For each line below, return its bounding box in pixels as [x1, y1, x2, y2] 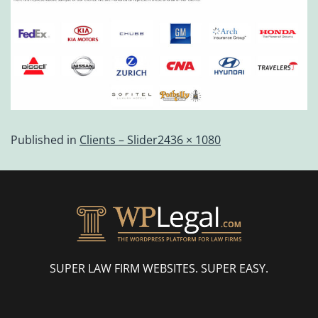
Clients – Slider [79, 131, 158, 148]
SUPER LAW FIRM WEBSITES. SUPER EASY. [50, 261, 268, 277]
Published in [11, 131, 79, 148]
